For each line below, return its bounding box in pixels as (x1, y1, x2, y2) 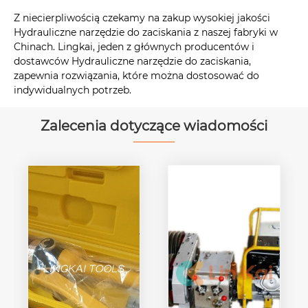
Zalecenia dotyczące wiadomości (41, 118, 267, 135)
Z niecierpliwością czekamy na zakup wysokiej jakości (14, 12, 270, 25)
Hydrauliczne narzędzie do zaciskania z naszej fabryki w (14, 26, 278, 39)
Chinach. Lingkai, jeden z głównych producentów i (14, 41, 254, 54)
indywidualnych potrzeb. (14, 84, 131, 97)
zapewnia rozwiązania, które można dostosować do (14, 69, 259, 82)
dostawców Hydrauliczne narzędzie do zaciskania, (14, 55, 251, 68)
